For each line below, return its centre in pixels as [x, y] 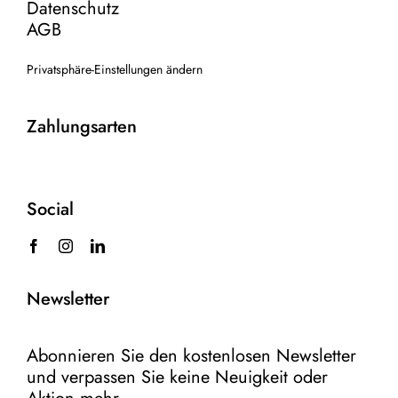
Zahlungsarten [81, 126]
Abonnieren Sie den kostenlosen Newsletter [191, 355]
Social [50, 209]
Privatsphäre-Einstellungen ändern [114, 69]
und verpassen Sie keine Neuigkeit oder [177, 377]
